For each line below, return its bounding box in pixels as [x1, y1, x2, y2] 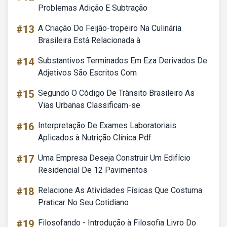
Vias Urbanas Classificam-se [38, 100, 140, 110]
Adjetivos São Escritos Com [38, 68, 137, 78]
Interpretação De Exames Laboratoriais [38, 121, 176, 130]
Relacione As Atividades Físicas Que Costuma [38, 185, 202, 195]
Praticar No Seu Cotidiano [38, 198, 129, 207]
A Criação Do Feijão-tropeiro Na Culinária [38, 23, 181, 33]
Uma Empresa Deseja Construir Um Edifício [38, 153, 191, 163]
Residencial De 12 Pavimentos [38, 165, 147, 175]
